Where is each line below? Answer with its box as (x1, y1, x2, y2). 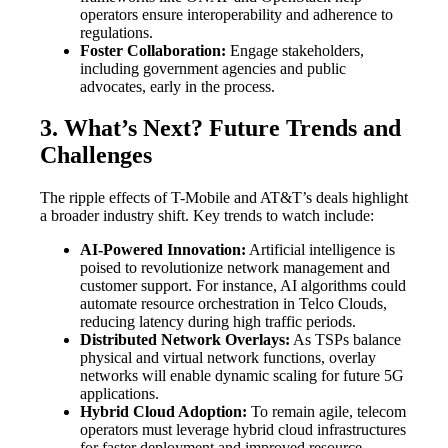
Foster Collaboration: (80, 41, 226, 59)
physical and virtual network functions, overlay (80, 349, 376, 367)
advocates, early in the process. (80, 77, 275, 95)
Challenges (40, 142, 152, 169)
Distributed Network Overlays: (80, 331, 290, 349)
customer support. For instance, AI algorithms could (80, 277, 406, 295)
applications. (80, 385, 159, 403)
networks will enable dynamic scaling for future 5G (80, 367, 404, 385)
